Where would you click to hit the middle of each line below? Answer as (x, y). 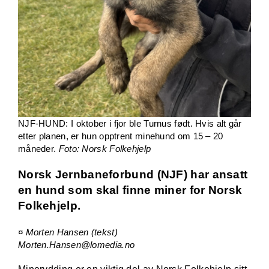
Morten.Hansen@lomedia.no (76, 245)
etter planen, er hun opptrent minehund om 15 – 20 (120, 136)
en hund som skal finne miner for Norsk (130, 190)
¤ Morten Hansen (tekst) (68, 232)
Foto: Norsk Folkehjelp (105, 149)
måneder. (38, 149)
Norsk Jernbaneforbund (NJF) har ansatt (133, 175)
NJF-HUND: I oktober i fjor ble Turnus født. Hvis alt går (130, 124)
